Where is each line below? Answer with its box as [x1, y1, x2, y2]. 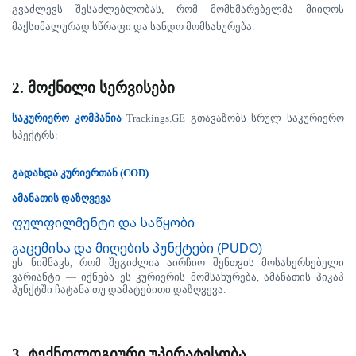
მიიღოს [306, 3, 344, 15]
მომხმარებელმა [211, 3, 293, 15]
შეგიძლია [108, 257, 160, 269]
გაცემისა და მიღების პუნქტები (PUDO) [12, 239, 262, 257]
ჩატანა [55, 284, 90, 296]
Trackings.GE [121, 112, 191, 124]
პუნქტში [12, 284, 52, 296]
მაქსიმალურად [12, 21, 90, 33]
